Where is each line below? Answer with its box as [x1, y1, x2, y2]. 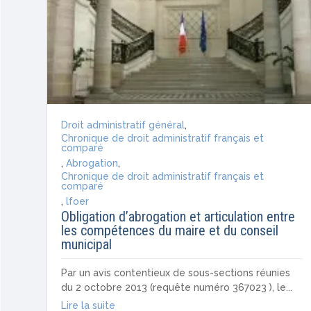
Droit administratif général [61, 119, 185, 131]
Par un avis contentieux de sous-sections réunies [61, 267, 291, 278]
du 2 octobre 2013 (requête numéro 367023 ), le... [61, 281, 293, 293]
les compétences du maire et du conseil [61, 221, 279, 239]
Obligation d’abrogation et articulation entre [61, 208, 296, 225]
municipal [61, 235, 112, 253]
